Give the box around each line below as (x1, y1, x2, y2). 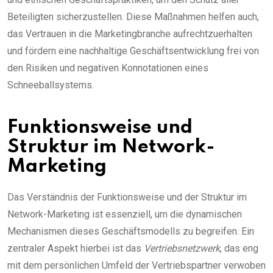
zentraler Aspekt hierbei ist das (7, 242, 144, 254)
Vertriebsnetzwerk (144, 242, 220, 254)
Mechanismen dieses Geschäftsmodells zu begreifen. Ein (7, 225, 254, 237)
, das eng (220, 242, 258, 254)
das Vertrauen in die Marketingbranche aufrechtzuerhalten (7, 27, 252, 40)
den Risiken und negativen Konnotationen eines (7, 62, 208, 74)
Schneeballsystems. (7, 79, 94, 91)
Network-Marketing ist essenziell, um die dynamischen (7, 208, 242, 220)
